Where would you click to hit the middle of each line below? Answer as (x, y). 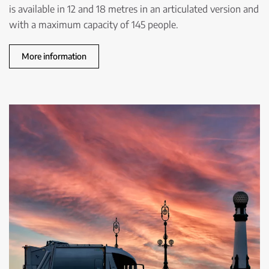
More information (54, 56)
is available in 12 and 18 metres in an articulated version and (134, 9)
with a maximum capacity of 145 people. (94, 24)
